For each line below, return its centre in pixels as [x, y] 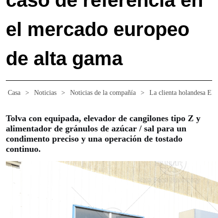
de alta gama [64, 59]
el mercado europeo [98, 29]
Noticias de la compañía [103, 93]
